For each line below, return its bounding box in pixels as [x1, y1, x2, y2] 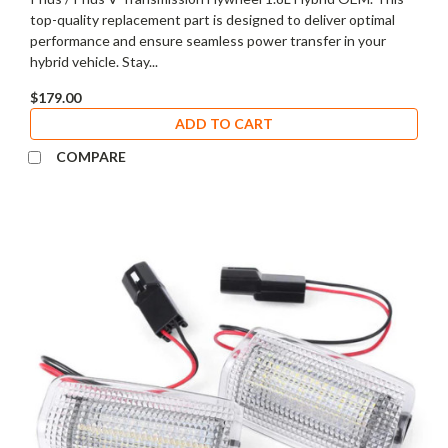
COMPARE [55, 148, 126, 166]
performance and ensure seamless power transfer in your [30, 32, 386, 50]
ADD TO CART [175, 115, 273, 133]
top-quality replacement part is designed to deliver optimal [30, 11, 395, 29]
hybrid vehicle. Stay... [30, 53, 158, 71]
